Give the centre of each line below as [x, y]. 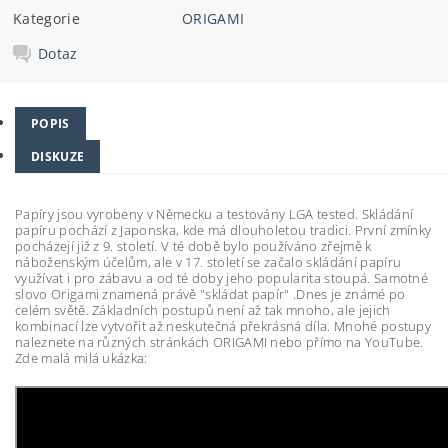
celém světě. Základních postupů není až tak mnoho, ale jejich [203, 309]
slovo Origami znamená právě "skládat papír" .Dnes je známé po [210, 293]
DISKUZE [58, 156]
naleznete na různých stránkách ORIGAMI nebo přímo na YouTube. [219, 341]
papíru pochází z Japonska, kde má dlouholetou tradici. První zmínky [223, 229]
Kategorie [46, 19]
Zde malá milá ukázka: [81, 357]
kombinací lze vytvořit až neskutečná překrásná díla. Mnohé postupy [223, 325]
